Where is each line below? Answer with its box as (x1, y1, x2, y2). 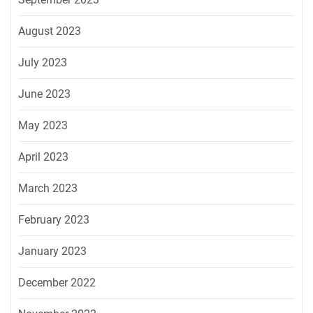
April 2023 (18, 150, 68, 164)
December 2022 (18, 276, 96, 290)
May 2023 (18, 119, 68, 133)
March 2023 (18, 182, 78, 196)
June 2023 (18, 87, 71, 101)
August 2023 (18, 24, 81, 38)
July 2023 (18, 56, 67, 70)
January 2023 (18, 245, 87, 259)
